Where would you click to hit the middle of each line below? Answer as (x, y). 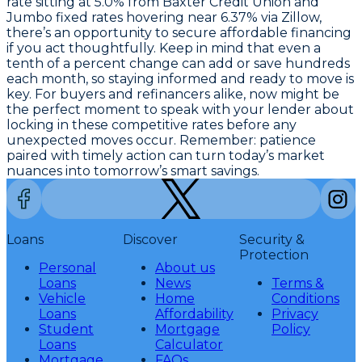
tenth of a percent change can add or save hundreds (178, 64)
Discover (150, 240)
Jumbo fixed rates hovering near (114, 18)
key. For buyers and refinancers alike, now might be (173, 95)
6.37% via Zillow (270, 18)
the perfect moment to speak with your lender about (180, 110)
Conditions (305, 299)
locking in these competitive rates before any (152, 125)
